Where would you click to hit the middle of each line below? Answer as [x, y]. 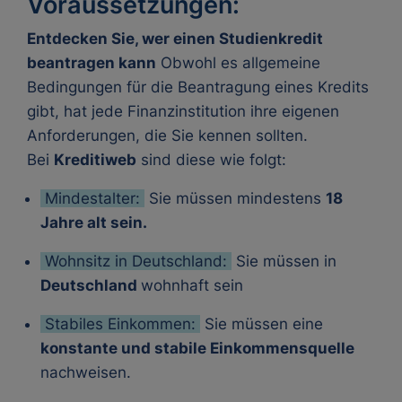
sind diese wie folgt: [211, 160]
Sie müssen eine [262, 324]
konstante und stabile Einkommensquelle [197, 348]
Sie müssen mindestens [235, 198]
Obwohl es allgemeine [238, 63]
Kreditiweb [95, 160]
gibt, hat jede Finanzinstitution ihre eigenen [183, 111]
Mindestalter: [92, 198]
